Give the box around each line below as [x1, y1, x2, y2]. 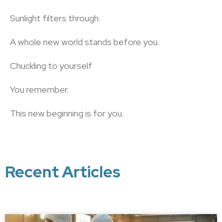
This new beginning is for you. [10, 108, 124, 119]
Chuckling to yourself [10, 60, 92, 71]
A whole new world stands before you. [10, 36, 160, 48]
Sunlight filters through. [10, 12, 101, 24]
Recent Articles [5, 161, 120, 182]
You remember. [10, 84, 69, 95]
